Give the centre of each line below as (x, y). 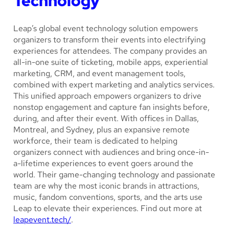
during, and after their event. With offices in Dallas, (106, 119)
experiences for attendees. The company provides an (110, 51)
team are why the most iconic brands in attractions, (106, 186)
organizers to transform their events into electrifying (109, 40)
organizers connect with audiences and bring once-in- (111, 152)
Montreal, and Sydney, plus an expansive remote (101, 130)
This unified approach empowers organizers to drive (107, 96)
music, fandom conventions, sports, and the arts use (108, 197)
